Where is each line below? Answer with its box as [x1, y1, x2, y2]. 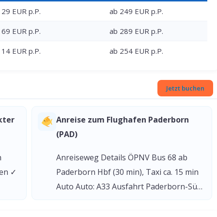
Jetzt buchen [166, 84, 204, 93]
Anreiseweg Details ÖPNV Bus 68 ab [56, 152, 187, 163]
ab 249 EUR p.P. [109, 6, 163, 16]
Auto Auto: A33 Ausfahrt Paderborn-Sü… [56, 181, 202, 192]
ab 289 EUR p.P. [109, 26, 163, 36]
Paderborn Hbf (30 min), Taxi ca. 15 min [56, 167, 199, 177]
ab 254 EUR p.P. [109, 46, 163, 56]
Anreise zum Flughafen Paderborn [56, 114, 189, 125]
